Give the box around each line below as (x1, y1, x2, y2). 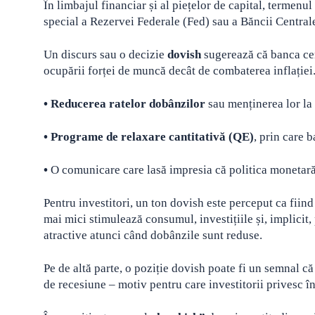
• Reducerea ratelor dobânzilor (44, 97, 205, 110)
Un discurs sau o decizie (44, 48, 167, 61)
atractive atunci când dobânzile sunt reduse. (44, 229, 262, 242)
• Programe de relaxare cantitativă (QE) (44, 130, 254, 143)
